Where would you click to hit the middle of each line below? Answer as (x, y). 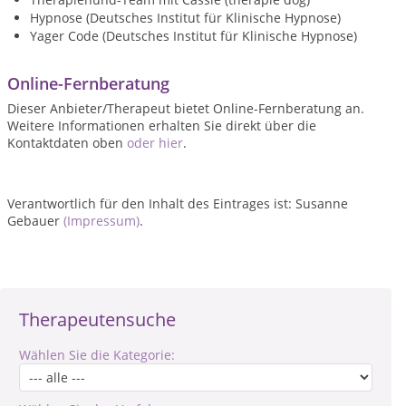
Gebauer (35, 221)
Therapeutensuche (97, 319)
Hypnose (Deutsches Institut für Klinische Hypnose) (185, 18)
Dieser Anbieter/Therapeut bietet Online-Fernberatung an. (186, 108)
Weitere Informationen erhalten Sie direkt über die (162, 126)
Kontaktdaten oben (67, 143)
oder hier (155, 143)
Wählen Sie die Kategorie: (97, 355)
